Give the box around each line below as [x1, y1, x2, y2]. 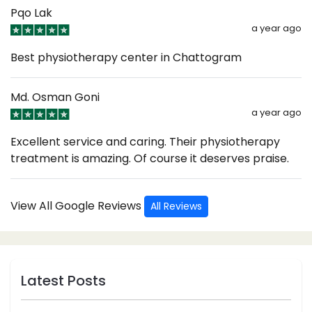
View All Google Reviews [10, 197, 144, 214]
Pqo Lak [10, 4, 52, 21]
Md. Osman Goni [10, 88, 100, 105]
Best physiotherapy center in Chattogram [10, 49, 242, 65]
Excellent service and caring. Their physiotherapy [10, 133, 280, 150]
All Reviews [150, 198, 202, 213]
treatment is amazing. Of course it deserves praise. [10, 150, 289, 166]
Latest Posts [21, 270, 106, 290]
